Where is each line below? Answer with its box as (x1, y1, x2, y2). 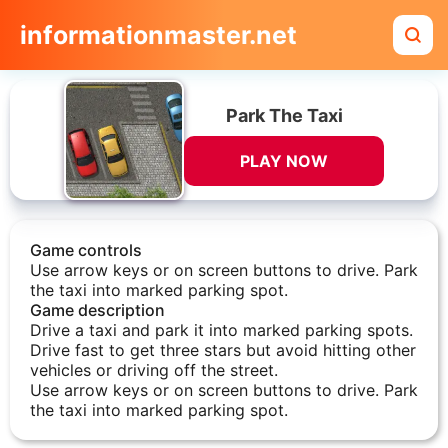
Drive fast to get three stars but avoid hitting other (30, 340, 416, 360)
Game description (30, 300, 165, 320)
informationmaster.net (20, 20, 297, 50)
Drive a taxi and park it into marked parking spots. (30, 320, 413, 340)
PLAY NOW (240, 150, 328, 171)
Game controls (30, 240, 142, 260)
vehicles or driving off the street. (30, 360, 278, 380)
